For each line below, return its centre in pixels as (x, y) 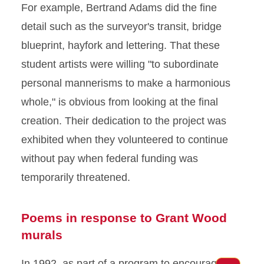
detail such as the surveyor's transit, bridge (121, 27)
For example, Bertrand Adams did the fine (119, 8)
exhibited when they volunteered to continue (125, 140)
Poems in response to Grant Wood (124, 218)
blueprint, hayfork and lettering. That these (121, 45)
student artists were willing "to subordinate (120, 64)
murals (42, 235)
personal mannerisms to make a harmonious (126, 83)
